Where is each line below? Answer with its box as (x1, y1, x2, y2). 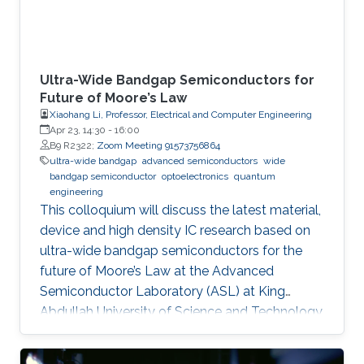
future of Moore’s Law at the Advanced (40, 262, 274, 279)
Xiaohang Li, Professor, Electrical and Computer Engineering (50, 108, 312, 120)
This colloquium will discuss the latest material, (40, 201, 321, 218)
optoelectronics (162, 170, 228, 182)
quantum (234, 170, 275, 182)
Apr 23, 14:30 (50, 123, 106, 136)
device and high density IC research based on (40, 222, 310, 238)
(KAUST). (40, 323, 94, 340)
